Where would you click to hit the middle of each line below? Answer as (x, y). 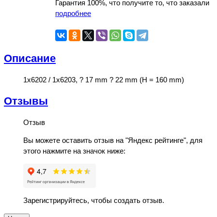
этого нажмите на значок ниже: (74, 151)
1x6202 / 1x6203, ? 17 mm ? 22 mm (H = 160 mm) (104, 79)
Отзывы (26, 101)
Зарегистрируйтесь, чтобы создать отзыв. (94, 200)
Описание (30, 58)
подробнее (73, 13)
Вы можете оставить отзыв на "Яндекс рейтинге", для (113, 140)
